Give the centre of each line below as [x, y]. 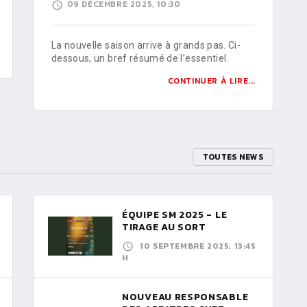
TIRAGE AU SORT [164, 227]
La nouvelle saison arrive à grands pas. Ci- [146, 45]
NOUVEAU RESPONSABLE [185, 297]
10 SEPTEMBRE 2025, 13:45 [198, 246]
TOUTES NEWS [233, 157]
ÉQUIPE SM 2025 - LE [175, 214]
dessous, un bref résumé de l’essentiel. [140, 58]
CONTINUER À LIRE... [211, 81]
